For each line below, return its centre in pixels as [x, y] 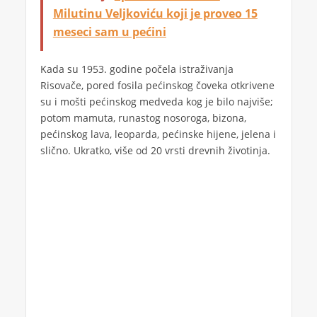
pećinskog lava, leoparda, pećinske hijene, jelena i [158, 134]
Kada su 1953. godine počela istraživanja [137, 69]
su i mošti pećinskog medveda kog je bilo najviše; [156, 102]
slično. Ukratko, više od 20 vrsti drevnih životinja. [155, 151]
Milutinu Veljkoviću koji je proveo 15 [155, 13]
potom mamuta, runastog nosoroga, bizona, [143, 118]
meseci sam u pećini [109, 31]
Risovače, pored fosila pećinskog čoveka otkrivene [157, 86]
